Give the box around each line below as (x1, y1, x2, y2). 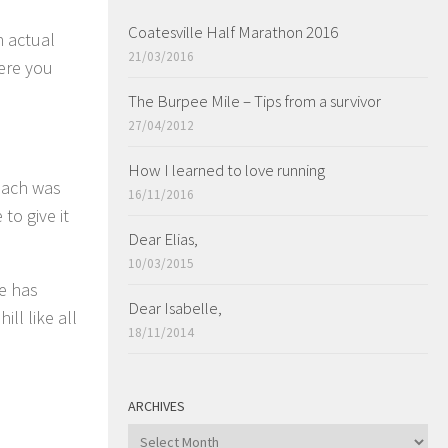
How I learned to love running (128, 159, 325, 181)
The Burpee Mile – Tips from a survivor (128, 90, 381, 112)
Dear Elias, (128, 228, 198, 250)
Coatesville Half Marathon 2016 (128, 21, 338, 43)
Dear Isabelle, (128, 297, 222, 319)
